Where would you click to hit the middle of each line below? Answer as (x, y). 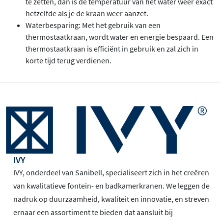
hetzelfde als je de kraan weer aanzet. (87, 14)
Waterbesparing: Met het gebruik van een (93, 25)
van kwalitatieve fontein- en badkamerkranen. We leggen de (111, 186)
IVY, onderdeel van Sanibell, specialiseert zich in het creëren (111, 173)
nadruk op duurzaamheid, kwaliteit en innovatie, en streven (111, 199)
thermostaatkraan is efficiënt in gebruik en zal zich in (112, 49)
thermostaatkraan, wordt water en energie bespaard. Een (120, 37)
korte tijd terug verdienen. (69, 61)
